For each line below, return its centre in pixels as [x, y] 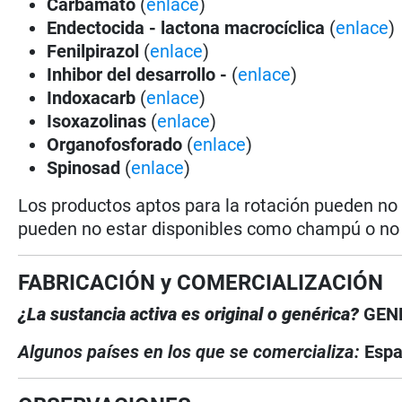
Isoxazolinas [97, 121]
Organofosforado [117, 144]
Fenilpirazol [96, 51]
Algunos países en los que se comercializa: [192, 351]
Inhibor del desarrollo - [140, 74]
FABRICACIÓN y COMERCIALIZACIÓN [201, 282]
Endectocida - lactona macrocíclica [188, 27]
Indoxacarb [92, 97]
